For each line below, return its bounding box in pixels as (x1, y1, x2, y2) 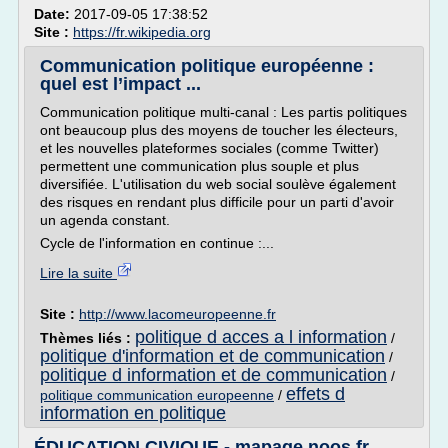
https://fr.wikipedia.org (73, 24, 211, 40)
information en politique (40, 403, 226, 423)
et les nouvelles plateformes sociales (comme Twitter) (40, 140, 379, 156)
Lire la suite (40, 265, 117, 281)
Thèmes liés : (40, 330, 135, 346)
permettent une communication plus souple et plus (40, 158, 359, 174)
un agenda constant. (40, 212, 170, 228)
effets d (286, 384, 345, 404)
